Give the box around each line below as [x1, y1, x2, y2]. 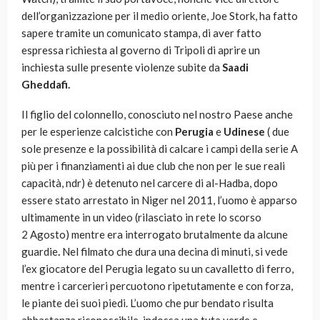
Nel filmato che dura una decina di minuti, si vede [60, 245, 288, 259]
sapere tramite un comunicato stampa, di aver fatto [21, 26, 261, 40]
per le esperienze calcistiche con [21, 125, 173, 139]
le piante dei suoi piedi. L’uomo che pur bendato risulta [21, 296, 274, 310]
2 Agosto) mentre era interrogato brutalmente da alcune [21, 228, 288, 241]
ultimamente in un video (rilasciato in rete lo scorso [21, 211, 261, 224]
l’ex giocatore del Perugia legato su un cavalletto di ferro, [21, 262, 294, 276]
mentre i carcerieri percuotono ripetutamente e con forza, [21, 279, 293, 293]
